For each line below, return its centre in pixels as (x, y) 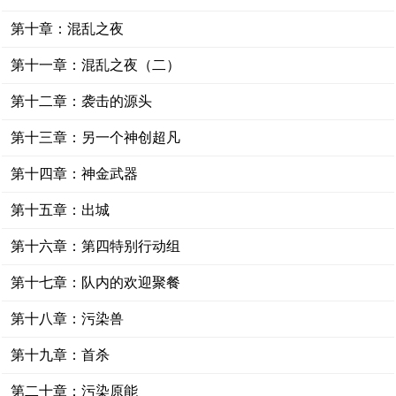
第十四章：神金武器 (75, 174)
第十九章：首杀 (61, 355)
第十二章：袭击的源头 (82, 101)
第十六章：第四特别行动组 (96, 246)
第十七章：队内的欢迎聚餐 (96, 282)
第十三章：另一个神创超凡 (96, 137)
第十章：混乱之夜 (68, 29)
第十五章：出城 (61, 210)
